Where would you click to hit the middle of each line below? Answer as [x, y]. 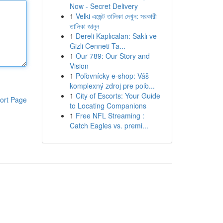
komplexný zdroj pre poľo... [112, 86]
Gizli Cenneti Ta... [97, 46]
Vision [79, 66]
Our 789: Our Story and [112, 56]
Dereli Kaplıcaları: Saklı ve [116, 36]
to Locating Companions [108, 106]
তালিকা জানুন [84, 26]
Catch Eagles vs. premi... [109, 125]
